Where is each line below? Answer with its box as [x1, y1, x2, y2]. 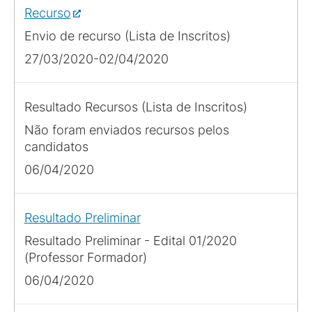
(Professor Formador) [24, 249, 147, 265]
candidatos [24, 139, 88, 154]
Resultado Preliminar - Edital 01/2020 [24, 233, 237, 248]
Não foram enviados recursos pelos [24, 122, 229, 137]
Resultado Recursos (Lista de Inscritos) [24, 99, 247, 114]
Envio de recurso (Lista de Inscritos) [24, 28, 231, 43]
